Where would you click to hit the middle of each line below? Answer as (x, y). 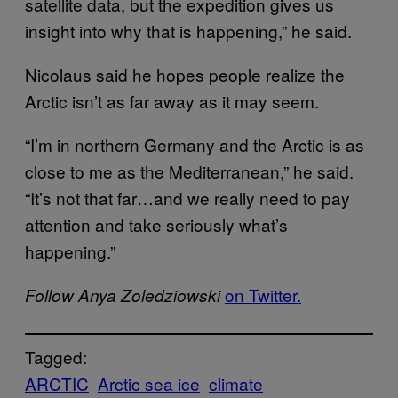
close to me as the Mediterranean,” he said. (189, 171)
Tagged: (56, 356)
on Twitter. (263, 294)
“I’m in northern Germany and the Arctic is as (195, 144)
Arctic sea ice (149, 383)
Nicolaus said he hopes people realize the (185, 74)
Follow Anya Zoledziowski (123, 295)
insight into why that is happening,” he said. (191, 30)
